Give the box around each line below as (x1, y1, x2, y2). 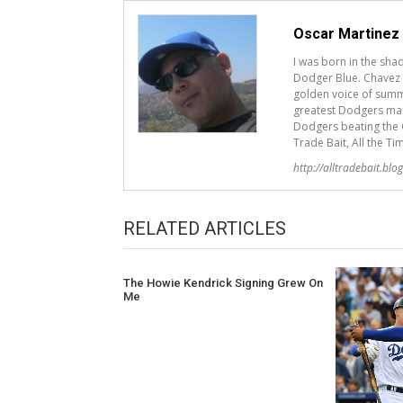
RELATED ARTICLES (123, 217, 286, 239)
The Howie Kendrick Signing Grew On (123, 275, 323, 290)
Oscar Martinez (292, 24, 399, 42)
